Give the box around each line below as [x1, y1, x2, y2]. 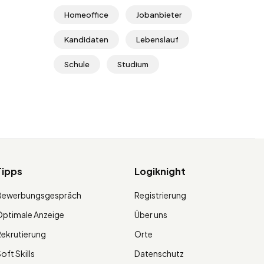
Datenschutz [134, 247, 184, 259]
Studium [117, 59, 148, 69]
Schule [64, 59, 90, 69]
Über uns [134, 209, 167, 220]
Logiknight [134, 164, 186, 177]
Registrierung [134, 189, 186, 200]
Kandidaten [64, 34, 108, 44]
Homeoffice [64, 9, 108, 19]
